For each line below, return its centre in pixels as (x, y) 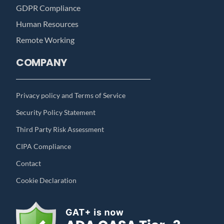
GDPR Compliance (48, 8)
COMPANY (41, 63)
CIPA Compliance (44, 146)
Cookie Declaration (46, 180)
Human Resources (47, 24)
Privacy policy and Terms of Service (71, 95)
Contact (29, 163)
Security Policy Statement (56, 112)
